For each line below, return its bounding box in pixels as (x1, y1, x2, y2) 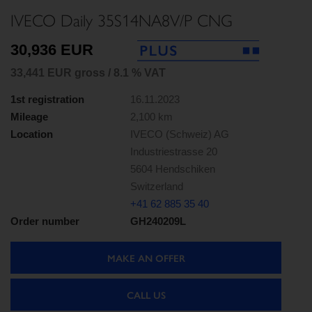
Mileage (10, 111, 48, 123)
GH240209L (130, 215, 186, 228)
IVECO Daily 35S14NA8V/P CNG (10, 8, 233, 32)
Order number (10, 215, 79, 228)
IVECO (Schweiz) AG (130, 128, 229, 141)
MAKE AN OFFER (107, 251, 185, 265)
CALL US (126, 288, 166, 302)
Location (10, 128, 53, 141)
